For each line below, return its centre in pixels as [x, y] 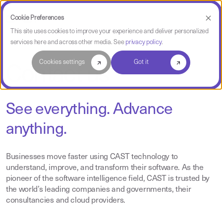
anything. [36, 130]
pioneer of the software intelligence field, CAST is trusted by [108, 179]
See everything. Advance [89, 110]
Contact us [57, 76]
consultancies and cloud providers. [66, 201]
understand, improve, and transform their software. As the [105, 168]
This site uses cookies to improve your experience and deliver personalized [110, 31]
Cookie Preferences [37, 18]
